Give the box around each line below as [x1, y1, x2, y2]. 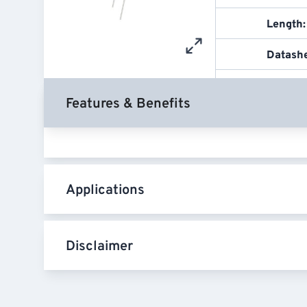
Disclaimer [66, 238, 133, 256]
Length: [267, 18, 306, 32]
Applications [66, 182, 145, 200]
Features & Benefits [66, 95, 191, 114]
